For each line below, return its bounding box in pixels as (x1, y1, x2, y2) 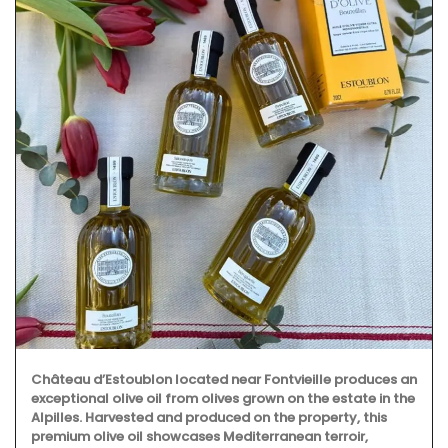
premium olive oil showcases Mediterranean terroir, (31, 427, 368, 446)
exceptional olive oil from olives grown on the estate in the (31, 389, 415, 408)
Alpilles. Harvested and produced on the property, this (31, 408, 387, 427)
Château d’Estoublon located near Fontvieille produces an (31, 370, 417, 389)
